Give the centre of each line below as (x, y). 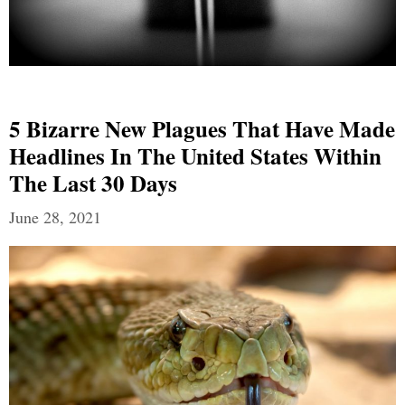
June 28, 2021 (55, 217)
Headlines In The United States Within (195, 156)
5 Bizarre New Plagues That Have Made (202, 129)
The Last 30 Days (93, 184)
